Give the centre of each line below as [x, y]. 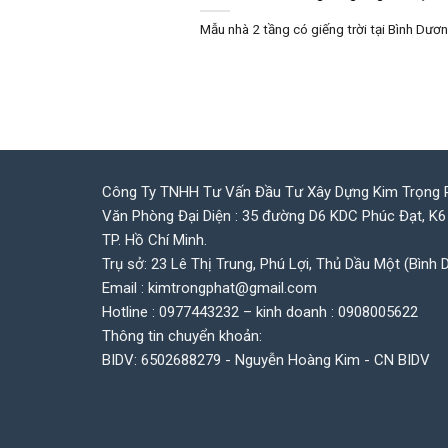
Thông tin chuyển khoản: [182, 336]
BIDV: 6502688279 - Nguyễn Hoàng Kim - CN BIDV [266, 360]
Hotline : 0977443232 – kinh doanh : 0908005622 [260, 312]
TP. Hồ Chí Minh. [154, 240]
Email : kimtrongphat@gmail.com [209, 288]
